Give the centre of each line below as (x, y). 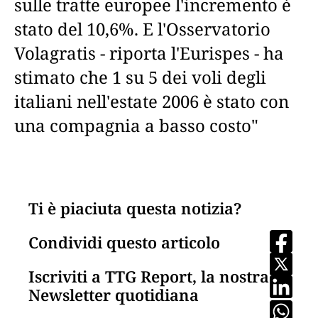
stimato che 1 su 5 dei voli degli (140, 77)
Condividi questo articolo (124, 242)
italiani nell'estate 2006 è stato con (152, 101)
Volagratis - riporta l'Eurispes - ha (149, 53)
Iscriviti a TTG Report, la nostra (149, 276)
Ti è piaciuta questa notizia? (135, 208)
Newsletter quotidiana (114, 295)
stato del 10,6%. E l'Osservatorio (142, 29)
